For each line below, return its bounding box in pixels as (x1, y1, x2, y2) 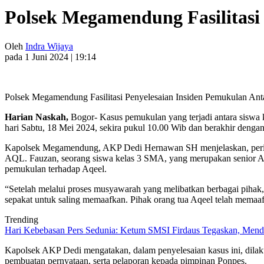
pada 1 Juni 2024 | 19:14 (5, 51, 96, 62)
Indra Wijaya (25, 41, 73, 51)
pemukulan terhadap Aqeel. (5, 163, 107, 174)
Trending (5, 214, 38, 225)
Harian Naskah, (5, 111, 71, 122)
